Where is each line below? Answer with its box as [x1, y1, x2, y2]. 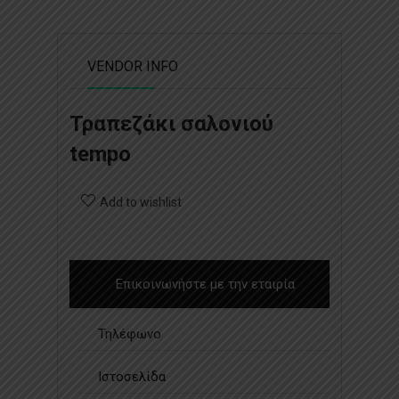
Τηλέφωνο [98, 325, 161, 342]
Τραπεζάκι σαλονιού [69, 110, 273, 136]
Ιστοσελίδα [98, 368, 166, 385]
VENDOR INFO [87, 57, 178, 75]
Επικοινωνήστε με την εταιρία [115, 275, 295, 292]
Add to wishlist [100, 194, 182, 209]
